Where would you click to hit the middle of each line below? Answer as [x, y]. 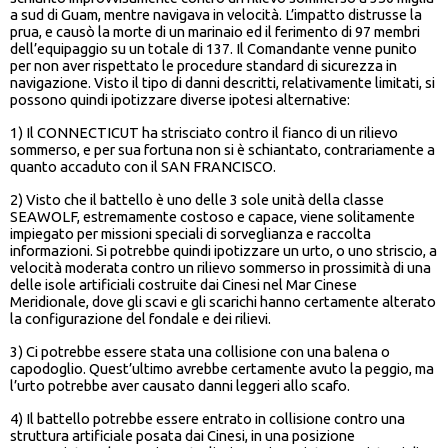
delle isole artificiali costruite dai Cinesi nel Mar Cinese [183, 285]
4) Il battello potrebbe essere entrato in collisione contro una [207, 419]
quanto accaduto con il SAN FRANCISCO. [143, 167]
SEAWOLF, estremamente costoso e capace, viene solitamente [212, 217]
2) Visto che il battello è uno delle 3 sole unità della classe [197, 200]
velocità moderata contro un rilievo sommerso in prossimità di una [220, 268]
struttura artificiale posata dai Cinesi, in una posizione [182, 436]
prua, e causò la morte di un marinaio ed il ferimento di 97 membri [215, 32]
